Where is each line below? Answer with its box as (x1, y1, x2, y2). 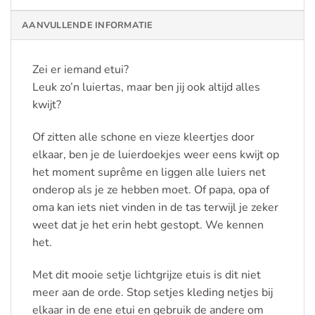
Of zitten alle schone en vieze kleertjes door (32, 129, 255, 145)
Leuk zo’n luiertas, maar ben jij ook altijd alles (32, 79, 260, 96)
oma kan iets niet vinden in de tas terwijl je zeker (32, 199, 278, 215)
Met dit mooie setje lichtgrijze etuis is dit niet (32, 266, 261, 283)
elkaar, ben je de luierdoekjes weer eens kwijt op (32, 146, 279, 162)
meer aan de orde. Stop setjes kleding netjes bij (32, 284, 273, 300)
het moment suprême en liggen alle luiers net (32, 164, 266, 180)
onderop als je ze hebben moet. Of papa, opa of (32, 181, 269, 198)
